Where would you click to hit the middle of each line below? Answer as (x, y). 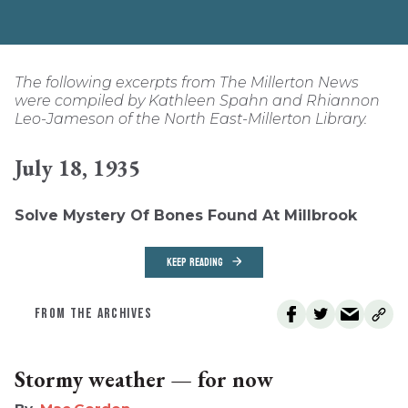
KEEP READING (195, 263)
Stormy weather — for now (144, 380)
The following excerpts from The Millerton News (187, 83)
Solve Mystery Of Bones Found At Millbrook (186, 216)
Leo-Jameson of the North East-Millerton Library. (191, 119)
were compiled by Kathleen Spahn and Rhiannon (197, 101)
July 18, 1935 (77, 168)
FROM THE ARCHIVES (94, 314)
